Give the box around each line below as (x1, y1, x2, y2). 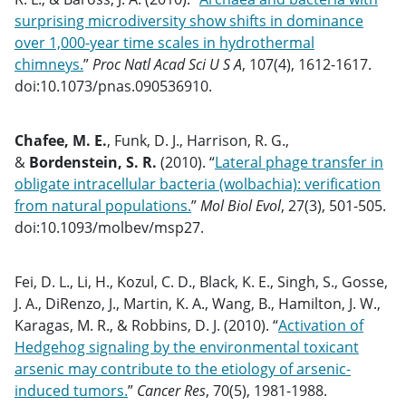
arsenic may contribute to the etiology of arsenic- (14, 359, 351, 379)
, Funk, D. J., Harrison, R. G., (107, 130, 289, 150)
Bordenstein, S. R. (29, 152, 157, 172)
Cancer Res (137, 381, 206, 401)
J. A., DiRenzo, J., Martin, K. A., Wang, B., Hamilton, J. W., (14, 294, 381, 314)
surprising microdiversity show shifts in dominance (14, 11, 363, 31)
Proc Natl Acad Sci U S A (92, 54, 242, 74)
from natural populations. (14, 196, 191, 216)
